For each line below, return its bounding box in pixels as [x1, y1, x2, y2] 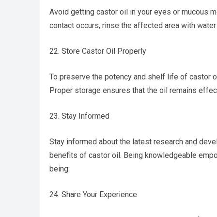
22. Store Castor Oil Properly [49, 46, 146, 56]
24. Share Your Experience [49, 190, 137, 199]
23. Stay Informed [49, 111, 109, 121]
